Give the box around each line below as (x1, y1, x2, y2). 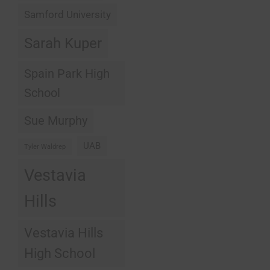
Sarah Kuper (24, 35, 102, 52)
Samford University (24, 8, 111, 21)
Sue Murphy (24, 114, 88, 128)
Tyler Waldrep (24, 143, 66, 151)
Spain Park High (24, 66, 110, 81)
